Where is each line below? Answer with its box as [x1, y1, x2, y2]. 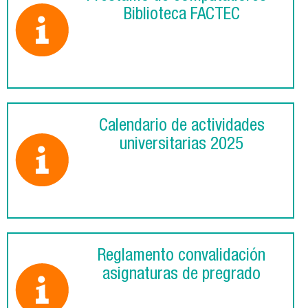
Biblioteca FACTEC [123, 7, 240, 25]
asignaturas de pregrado [102, 267, 261, 285]
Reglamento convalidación [98, 248, 265, 266]
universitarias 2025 [120, 137, 243, 155]
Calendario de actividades [98, 118, 265, 136]
